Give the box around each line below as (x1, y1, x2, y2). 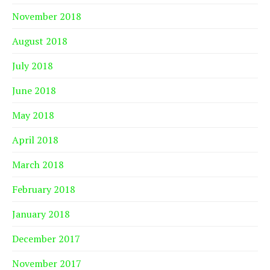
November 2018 (12, 10, 81, 24)
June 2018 (12, 84, 56, 98)
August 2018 (12, 34, 67, 48)
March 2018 (12, 158, 64, 172)
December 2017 (12, 232, 80, 246)
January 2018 (12, 207, 70, 221)
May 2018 (12, 108, 54, 122)
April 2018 (12, 133, 58, 147)
